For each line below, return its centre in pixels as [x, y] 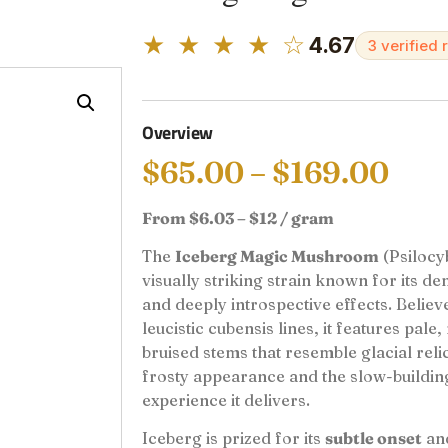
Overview [177, 132]
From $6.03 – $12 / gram [238, 217]
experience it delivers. [226, 400]
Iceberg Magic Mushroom [277, 256]
